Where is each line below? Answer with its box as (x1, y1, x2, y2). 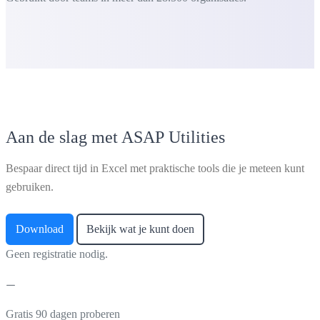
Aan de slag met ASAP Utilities (6, 127, 225, 146)
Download (16, 222, 64, 235)
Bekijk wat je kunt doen (86, 222, 194, 235)
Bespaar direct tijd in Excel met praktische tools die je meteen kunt (6, 161, 304, 174)
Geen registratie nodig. (6, 247, 108, 260)
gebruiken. (6, 180, 54, 193)
